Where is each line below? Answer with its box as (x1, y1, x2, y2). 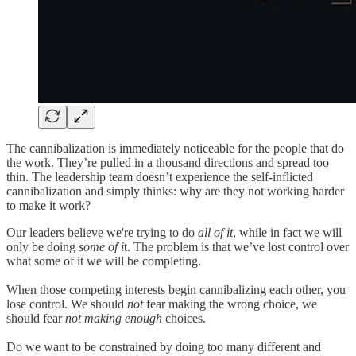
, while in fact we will (233, 225, 342, 239)
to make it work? (6, 198, 91, 212)
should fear (6, 311, 65, 325)
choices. (162, 311, 206, 325)
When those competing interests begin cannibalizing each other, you (6, 282, 346, 296)
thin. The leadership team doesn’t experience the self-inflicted (6, 169, 313, 184)
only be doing (6, 239, 79, 253)
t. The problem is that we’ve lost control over (124, 239, 349, 253)
